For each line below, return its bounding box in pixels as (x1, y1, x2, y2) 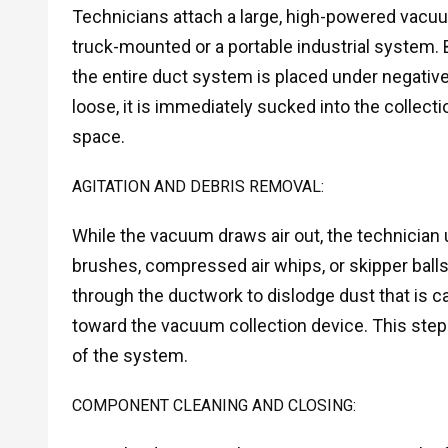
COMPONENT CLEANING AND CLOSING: (71, 395, 356, 415)
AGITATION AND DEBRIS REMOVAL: (71, 176, 324, 196)
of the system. (71, 345, 188, 367)
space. (71, 126, 125, 148)
